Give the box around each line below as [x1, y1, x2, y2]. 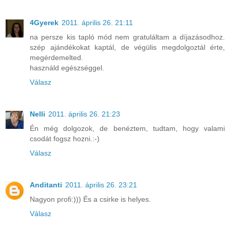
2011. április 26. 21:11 [62, 18, 133, 27]
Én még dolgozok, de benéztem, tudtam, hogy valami [30, 124, 225, 132]
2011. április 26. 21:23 [48, 109, 120, 118]
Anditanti [30, 180, 62, 189]
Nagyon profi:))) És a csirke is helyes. [30, 195, 151, 203]
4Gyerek [30, 18, 59, 27]
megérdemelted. [30, 53, 83, 62]
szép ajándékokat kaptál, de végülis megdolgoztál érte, [30, 43, 225, 51]
